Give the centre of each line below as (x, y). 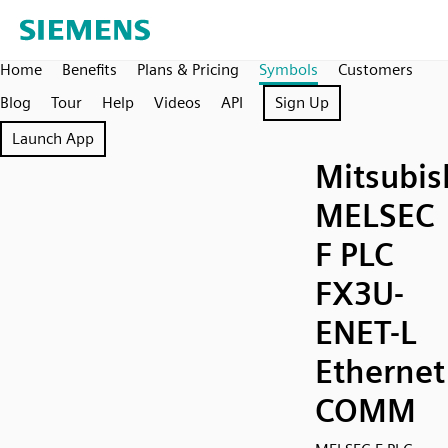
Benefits (89, 69)
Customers (375, 69)
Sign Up (302, 102)
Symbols (288, 69)
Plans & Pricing (188, 69)
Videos (177, 102)
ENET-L (365, 332)
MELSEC (375, 215)
